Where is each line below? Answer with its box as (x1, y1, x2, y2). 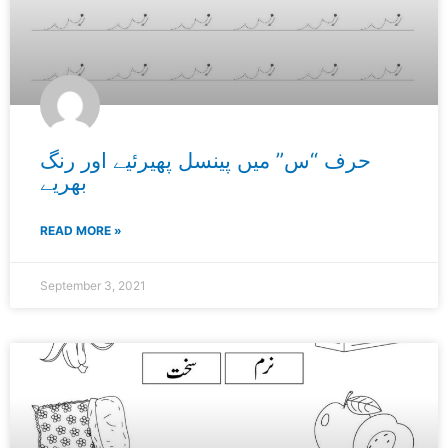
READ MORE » (40, 223, 122, 239)
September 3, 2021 (40, 278, 146, 294)
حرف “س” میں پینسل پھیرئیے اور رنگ (40, 148, 371, 174)
